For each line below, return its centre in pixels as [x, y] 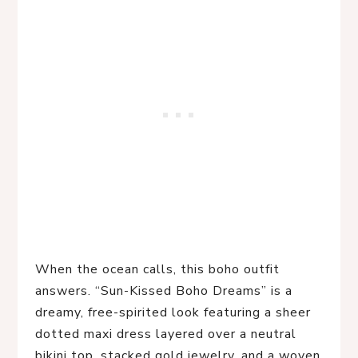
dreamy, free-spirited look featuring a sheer [173, 312]
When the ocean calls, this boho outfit [157, 269]
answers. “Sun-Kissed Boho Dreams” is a [164, 291]
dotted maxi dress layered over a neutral [166, 334]
